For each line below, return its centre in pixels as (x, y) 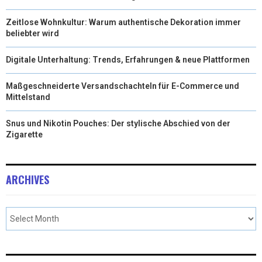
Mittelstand (28, 97)
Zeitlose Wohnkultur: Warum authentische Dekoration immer (123, 22)
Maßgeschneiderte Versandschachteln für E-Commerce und (123, 86)
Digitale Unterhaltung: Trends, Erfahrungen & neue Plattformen (128, 59)
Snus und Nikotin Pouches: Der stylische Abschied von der (118, 123)
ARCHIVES (27, 179)
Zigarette (24, 134)
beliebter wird (32, 33)
